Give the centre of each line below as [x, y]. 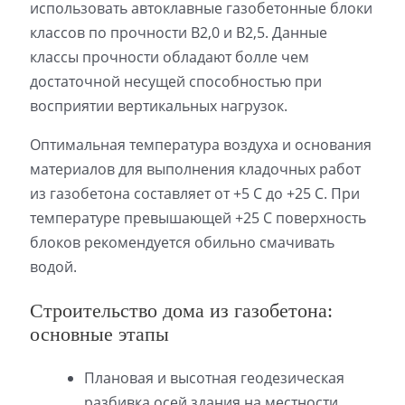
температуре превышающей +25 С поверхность [198, 217]
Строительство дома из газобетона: [181, 310]
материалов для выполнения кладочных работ [195, 169]
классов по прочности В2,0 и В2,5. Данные [178, 32]
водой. [53, 266]
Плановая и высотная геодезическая [214, 377]
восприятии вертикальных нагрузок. [158, 105]
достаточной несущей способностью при [175, 81]
